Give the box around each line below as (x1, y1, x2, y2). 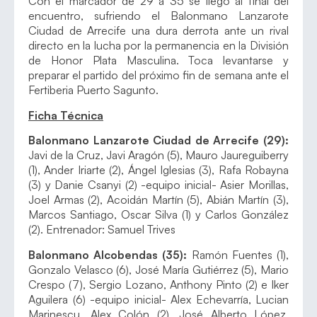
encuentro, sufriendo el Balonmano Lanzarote (28, 8, 289, 23)
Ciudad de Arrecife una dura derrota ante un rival (28, 23, 289, 38)
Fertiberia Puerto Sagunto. (28, 83, 158, 98)
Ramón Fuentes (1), (191, 247, 289, 262)
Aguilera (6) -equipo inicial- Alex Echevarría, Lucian (28, 292, 289, 306)
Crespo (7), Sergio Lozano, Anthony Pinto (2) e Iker (28, 277, 289, 292)
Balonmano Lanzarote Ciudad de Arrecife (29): (28, 133, 289, 148)
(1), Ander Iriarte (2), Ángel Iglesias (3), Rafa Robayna (28, 163, 289, 178)
